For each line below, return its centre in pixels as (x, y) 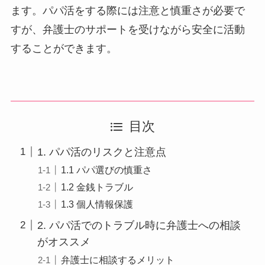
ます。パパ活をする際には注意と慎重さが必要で (127, 11)
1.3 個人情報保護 (97, 204)
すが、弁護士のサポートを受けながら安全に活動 (127, 30)
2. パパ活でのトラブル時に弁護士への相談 (139, 225)
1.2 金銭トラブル (97, 187)
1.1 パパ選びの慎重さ (106, 169)
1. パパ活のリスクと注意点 (101, 152)
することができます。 (64, 49)
